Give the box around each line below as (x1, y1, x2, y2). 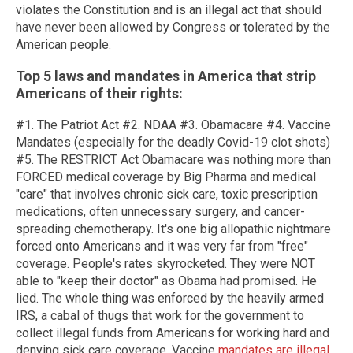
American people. (16, 37, 111, 53)
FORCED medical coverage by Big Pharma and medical (16, 169, 316, 185)
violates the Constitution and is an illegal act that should (16, 2, 321, 18)
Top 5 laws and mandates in (16, 68, 198, 85)
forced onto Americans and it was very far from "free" (16, 239, 308, 255)
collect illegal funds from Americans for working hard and (16, 325, 329, 341)
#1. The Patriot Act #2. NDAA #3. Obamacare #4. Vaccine (16, 117, 331, 133)
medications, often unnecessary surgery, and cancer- (16, 204, 305, 220)
